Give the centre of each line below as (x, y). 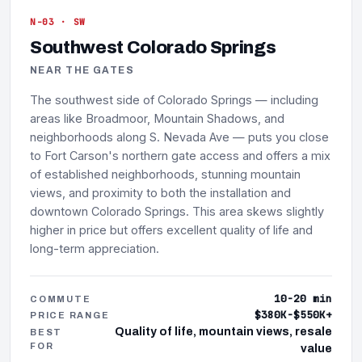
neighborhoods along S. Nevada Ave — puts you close (179, 137)
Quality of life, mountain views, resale (223, 332)
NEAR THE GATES (82, 71)
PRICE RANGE (70, 316)
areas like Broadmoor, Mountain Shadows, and (157, 119)
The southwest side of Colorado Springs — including (174, 100)
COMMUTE (61, 299)
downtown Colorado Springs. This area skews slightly (177, 212)
